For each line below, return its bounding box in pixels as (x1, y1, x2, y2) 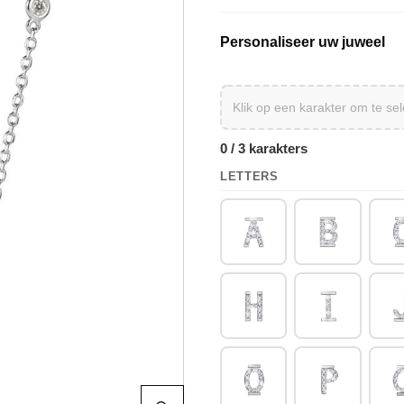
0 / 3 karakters (220, 140, 308, 156)
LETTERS (220, 169, 279, 183)
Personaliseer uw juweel (220, 33, 385, 50)
